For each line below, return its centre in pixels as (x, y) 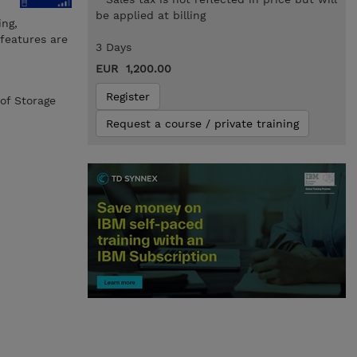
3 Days (113, 47)
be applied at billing (150, 15)
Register (127, 96)
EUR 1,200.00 (133, 69)
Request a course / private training (202, 124)
